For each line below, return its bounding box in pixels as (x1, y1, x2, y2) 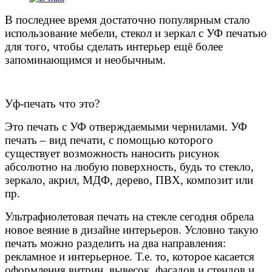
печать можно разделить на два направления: (5, 237, 226, 250)
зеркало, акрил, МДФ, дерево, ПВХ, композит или (5, 174, 253, 187)
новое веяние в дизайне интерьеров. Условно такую (5, 223, 258, 237)
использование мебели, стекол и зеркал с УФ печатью (5, 27, 267, 40)
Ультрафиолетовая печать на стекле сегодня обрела (5, 210, 254, 223)
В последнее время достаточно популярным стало (5, 13, 250, 27)
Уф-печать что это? (5, 97, 100, 110)
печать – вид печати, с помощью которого (5, 134, 213, 147)
